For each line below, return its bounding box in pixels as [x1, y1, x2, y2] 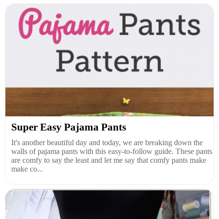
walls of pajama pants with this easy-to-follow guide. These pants [11, 147, 212, 155]
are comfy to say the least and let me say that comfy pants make [11, 155, 206, 164]
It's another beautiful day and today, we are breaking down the [11, 138, 203, 147]
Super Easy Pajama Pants [11, 121, 126, 133]
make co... [11, 164, 43, 173]
